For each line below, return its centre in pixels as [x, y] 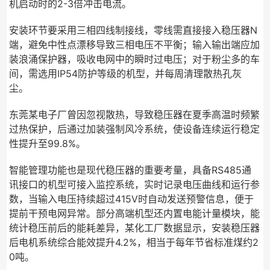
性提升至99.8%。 [48, 144]
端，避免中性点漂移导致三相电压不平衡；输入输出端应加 [135, 45]
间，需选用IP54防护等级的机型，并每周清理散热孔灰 [126, 74]
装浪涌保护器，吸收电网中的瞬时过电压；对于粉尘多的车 [135, 59]
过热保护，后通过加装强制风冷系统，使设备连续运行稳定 [135, 129]
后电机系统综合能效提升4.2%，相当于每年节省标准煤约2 [134, 243]
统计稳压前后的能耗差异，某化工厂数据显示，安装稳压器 [135, 228]
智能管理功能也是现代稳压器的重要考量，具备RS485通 [130, 170]
